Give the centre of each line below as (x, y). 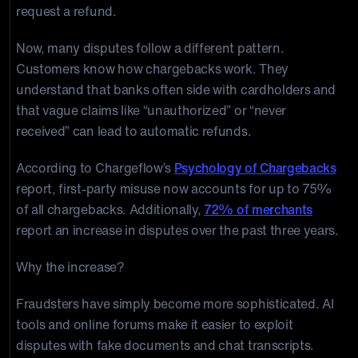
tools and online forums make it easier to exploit (155, 324)
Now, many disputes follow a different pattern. (150, 48)
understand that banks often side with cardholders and (176, 89)
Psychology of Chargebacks (255, 168)
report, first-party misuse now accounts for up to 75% (174, 189)
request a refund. (66, 11)
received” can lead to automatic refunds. (134, 131)
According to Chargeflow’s (95, 168)
